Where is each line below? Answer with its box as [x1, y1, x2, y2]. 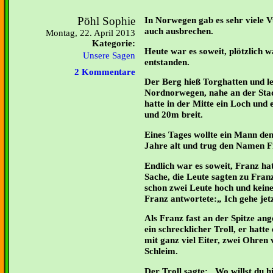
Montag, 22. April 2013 [46, 28, 135, 38]
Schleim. [144, 246, 178, 257]
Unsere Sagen [83, 51, 135, 60]
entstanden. [144, 56, 190, 67]
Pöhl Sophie [77, 15, 135, 27]
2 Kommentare [74, 67, 135, 77]
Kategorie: [92, 38, 135, 48]
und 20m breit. [144, 109, 203, 120]
